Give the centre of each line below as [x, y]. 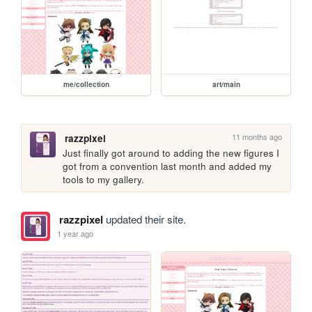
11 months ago [257, 137]
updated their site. [144, 219]
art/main [226, 85]
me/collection [86, 85]
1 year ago [76, 234]
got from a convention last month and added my [167, 166]
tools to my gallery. [104, 180]
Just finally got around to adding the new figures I [171, 153]
